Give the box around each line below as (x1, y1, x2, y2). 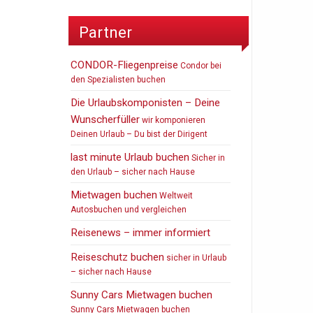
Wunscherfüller (71, 112, 140, 126)
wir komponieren (140, 115, 206, 125)
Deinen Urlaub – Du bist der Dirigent (71, 129, 208, 139)
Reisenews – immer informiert (71, 226, 211, 239)
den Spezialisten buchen (71, 74, 166, 85)
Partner (79, 23, 132, 42)
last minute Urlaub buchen (71, 150, 190, 163)
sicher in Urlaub (164, 252, 227, 263)
